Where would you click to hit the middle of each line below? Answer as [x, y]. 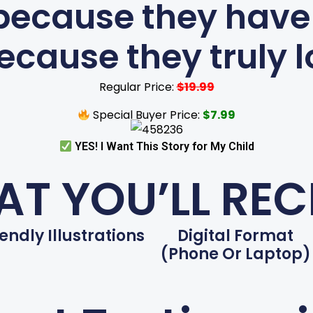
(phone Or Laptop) [235, 254]
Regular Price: [138, 87]
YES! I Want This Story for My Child [163, 147]
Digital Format [236, 236]
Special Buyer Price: [145, 115]
